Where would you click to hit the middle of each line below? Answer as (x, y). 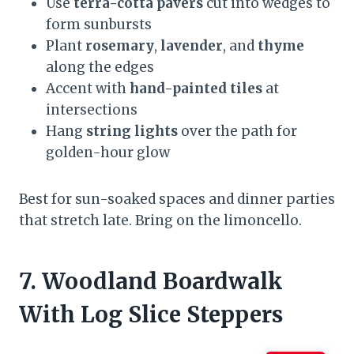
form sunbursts (99, 24)
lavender (192, 45)
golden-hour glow (108, 152)
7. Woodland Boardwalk (151, 281)
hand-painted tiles (196, 88)
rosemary (120, 45)
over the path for (237, 131)
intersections (92, 109)
